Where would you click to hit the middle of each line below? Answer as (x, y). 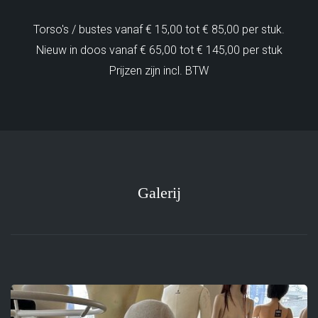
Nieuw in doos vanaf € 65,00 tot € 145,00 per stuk (159, 50)
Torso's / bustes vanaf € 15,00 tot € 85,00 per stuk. (159, 29)
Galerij (159, 193)
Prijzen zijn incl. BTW (159, 71)
